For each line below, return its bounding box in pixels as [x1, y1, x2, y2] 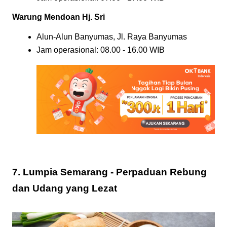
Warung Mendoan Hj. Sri [12, 13, 105, 22]
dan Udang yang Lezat [12, 182, 117, 194]
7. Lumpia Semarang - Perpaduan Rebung [12, 166, 207, 177]
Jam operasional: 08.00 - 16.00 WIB [36, 45, 165, 54]
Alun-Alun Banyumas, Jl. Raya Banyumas [36, 32, 187, 42]
